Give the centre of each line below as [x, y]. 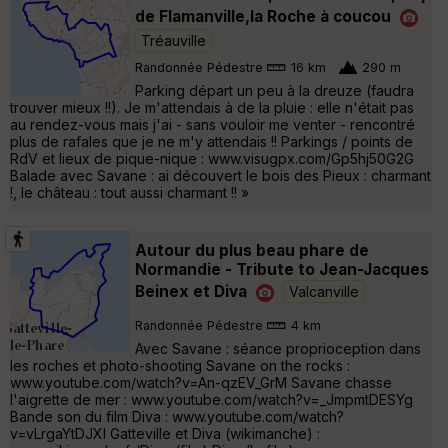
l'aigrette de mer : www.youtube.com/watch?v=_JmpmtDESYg [211, 399]
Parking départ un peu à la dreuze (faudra [274, 90]
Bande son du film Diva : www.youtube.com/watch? [177, 416]
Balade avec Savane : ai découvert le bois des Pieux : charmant [220, 175]
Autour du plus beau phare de [252, 250]
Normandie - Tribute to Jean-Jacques [282, 269]
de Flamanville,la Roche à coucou [263, 16]
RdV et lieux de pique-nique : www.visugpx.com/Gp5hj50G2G [212, 158]
